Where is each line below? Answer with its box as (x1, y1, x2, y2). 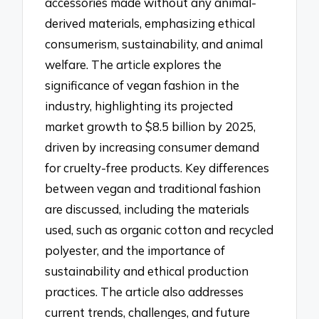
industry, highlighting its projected (45, 98, 234, 113)
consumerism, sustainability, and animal (45, 36, 263, 51)
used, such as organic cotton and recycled (45, 221, 274, 237)
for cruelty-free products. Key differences (45, 159, 270, 175)
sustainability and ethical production (45, 263, 249, 278)
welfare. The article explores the (45, 56, 222, 72)
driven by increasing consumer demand (45, 139, 260, 155)
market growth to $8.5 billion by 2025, (45, 118, 256, 134)
